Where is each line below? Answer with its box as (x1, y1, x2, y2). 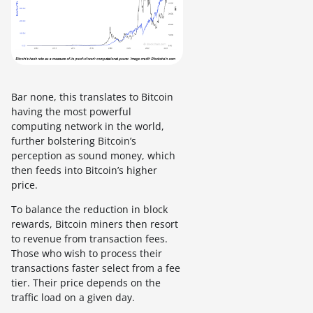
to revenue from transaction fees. (11, 231, 168, 245)
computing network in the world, (11, 119, 164, 133)
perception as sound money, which (11, 148, 175, 162)
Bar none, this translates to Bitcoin (11, 89, 173, 103)
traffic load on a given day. (11, 290, 135, 304)
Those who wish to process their (11, 246, 162, 260)
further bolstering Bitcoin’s (11, 133, 136, 147)
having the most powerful (11, 104, 131, 118)
